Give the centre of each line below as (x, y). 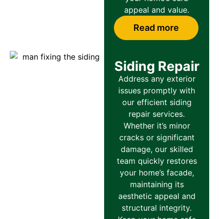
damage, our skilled (157, 149)
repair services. (157, 114)
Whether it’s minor (157, 126)
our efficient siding (157, 102)
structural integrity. (157, 208)
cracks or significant (157, 138)
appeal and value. (157, 10)
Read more (156, 28)
